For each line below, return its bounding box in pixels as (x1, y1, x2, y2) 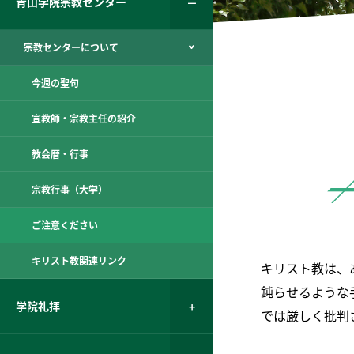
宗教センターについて (24, 40, 119, 55)
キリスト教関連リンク (32, 254, 126, 268)
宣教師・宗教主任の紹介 (32, 111, 136, 126)
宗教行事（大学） (32, 183, 107, 197)
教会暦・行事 (32, 147, 88, 161)
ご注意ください (32, 218, 98, 232)
